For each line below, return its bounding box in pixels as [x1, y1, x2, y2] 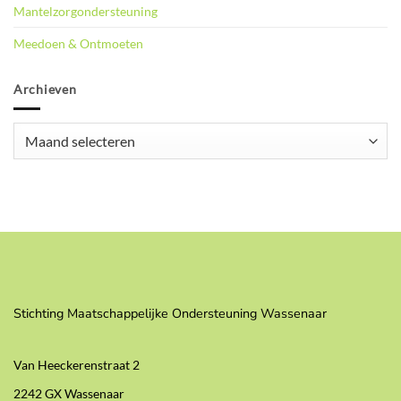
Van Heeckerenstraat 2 [13, 357, 140, 373]
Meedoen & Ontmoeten [13, 35, 143, 51]
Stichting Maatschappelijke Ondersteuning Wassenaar [13, 304, 327, 323]
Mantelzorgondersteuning [13, 3, 158, 19]
